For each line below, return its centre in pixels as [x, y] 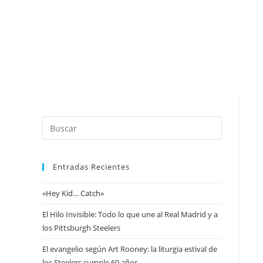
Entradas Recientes [91, 167]
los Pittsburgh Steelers [81, 228]
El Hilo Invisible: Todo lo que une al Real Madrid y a [130, 214]
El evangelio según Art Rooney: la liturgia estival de [130, 249]
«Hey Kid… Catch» [73, 193]
